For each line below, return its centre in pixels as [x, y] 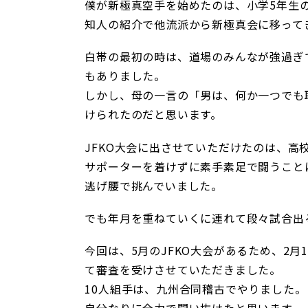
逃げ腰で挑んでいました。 [154, 185]
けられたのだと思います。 [153, 114]
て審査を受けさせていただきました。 [183, 269]
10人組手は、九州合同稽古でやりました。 [196, 288]
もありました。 [125, 76]
